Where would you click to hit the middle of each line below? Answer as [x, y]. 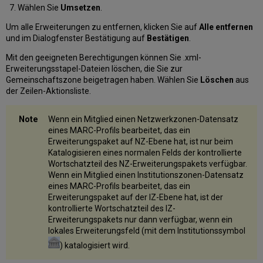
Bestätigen [168, 38]
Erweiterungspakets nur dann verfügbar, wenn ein [141, 219]
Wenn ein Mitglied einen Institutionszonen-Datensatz [146, 175]
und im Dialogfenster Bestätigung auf [77, 38]
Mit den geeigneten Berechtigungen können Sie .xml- [104, 57]
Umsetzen [80, 7]
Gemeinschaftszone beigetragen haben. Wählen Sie [103, 80]
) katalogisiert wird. [95, 245]
